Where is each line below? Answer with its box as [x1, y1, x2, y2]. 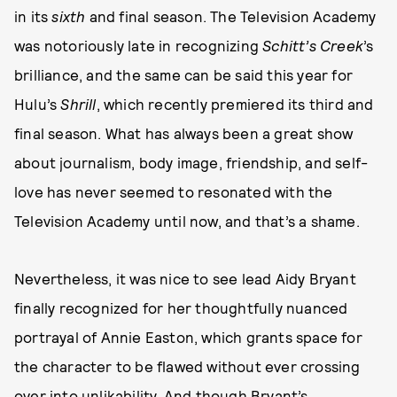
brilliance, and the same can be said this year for [14, 66, 354, 84]
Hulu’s [14, 95, 61, 113]
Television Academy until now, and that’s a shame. [14, 212, 360, 230]
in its [14, 7, 52, 26]
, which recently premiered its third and [96, 95, 374, 113]
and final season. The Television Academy [85, 7, 377, 26]
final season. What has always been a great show [14, 124, 354, 143]
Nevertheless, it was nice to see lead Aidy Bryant [14, 269, 356, 288]
